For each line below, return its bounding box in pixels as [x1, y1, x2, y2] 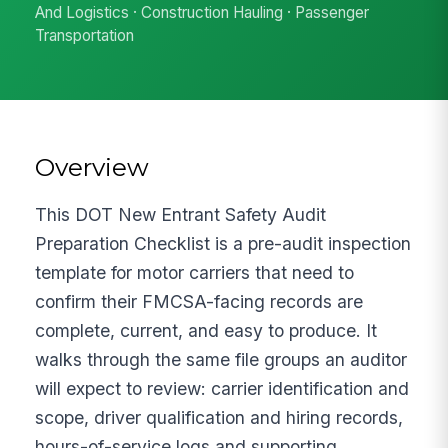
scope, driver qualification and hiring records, [35, 406, 404, 428]
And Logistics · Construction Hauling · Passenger [35, 3, 370, 23]
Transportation [35, 26, 135, 46]
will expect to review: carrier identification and [35, 377, 410, 399]
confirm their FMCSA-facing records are [35, 290, 364, 312]
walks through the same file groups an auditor [35, 348, 408, 370]
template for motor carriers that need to [35, 261, 355, 283]
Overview [35, 151, 150, 182]
